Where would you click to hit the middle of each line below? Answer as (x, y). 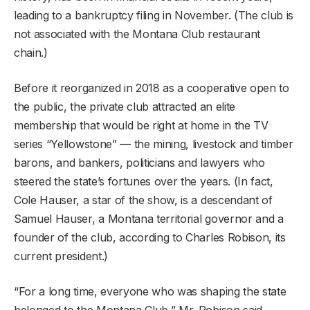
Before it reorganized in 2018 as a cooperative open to (152, 88)
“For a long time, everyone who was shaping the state (150, 291)
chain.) (31, 52)
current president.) (61, 256)
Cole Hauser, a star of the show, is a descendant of (143, 200)
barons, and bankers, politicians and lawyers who (139, 162)
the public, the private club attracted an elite (125, 106)
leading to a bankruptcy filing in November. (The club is (154, 15)
